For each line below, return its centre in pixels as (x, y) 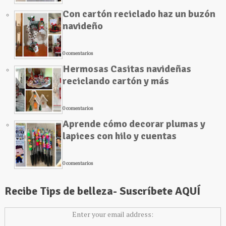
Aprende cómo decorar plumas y (134, 124)
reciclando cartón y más (116, 81)
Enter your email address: (113, 214)
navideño (82, 26)
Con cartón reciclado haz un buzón (139, 14)
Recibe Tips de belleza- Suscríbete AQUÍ (102, 191)
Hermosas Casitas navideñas (127, 69)
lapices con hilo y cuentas (119, 136)
